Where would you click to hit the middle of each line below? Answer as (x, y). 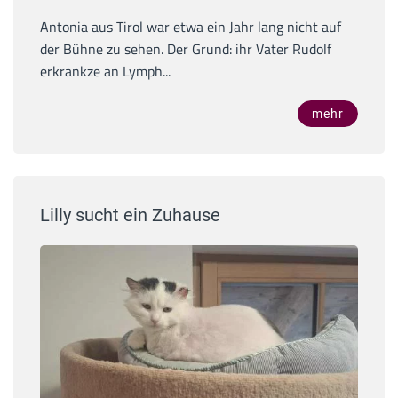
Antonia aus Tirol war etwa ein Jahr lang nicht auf (191, 27)
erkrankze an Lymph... (105, 72)
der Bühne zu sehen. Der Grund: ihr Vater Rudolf (186, 49)
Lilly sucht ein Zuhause (130, 215)
